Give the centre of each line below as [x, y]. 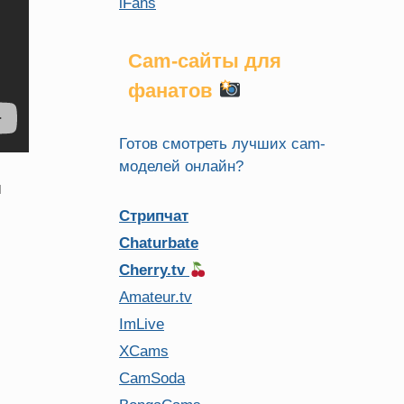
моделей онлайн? [181, 166]
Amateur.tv [156, 297]
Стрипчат [154, 216]
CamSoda [152, 378]
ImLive [142, 324]
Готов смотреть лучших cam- [222, 144]
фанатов [173, 91]
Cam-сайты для [205, 61]
